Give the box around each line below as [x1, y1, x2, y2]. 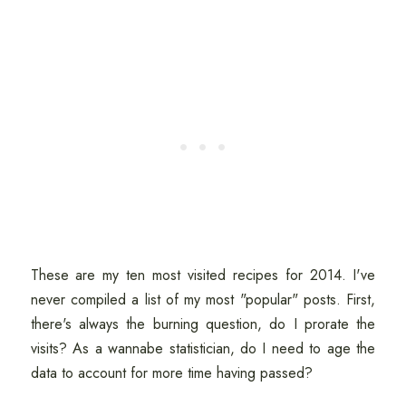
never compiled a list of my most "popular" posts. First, [30, 288, 376, 310]
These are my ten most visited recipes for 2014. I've [30, 264, 376, 285]
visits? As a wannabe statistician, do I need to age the [30, 337, 376, 359]
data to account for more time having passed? [30, 362, 313, 383]
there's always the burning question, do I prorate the [30, 313, 376, 334]
